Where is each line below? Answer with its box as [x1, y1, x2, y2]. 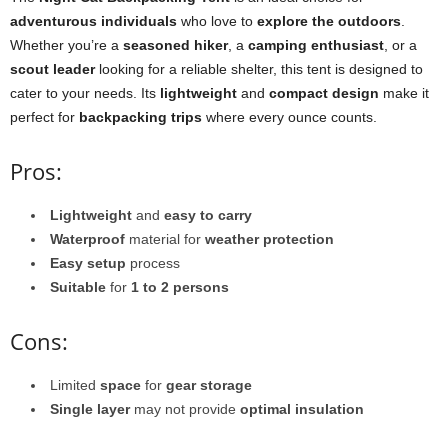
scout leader [10, 61, 95, 77]
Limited [50, 377, 100, 393]
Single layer [50, 401, 130, 417]
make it [379, 85, 429, 101]
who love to [177, 13, 257, 29]
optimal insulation [240, 401, 364, 417]
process [126, 255, 180, 271]
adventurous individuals [10, 13, 177, 29]
